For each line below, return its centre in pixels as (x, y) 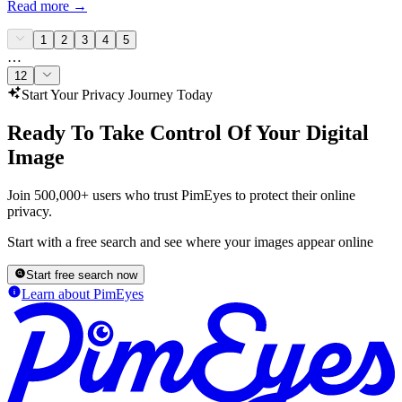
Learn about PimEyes (83, 294)
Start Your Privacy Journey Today (117, 94)
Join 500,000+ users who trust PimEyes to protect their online (181, 195)
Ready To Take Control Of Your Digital (188, 132)
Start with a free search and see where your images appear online (190, 241)
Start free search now (82, 275)
